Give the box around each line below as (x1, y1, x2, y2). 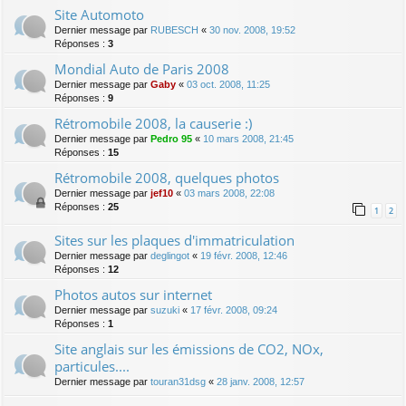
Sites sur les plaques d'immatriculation (54, 230, 295, 249)
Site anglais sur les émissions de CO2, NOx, (54, 339, 324, 358)
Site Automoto (54, 5, 144, 24)
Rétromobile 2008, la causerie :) (54, 113, 252, 132)
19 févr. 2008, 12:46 (200, 249, 287, 261)
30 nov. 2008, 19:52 (209, 24, 295, 35)
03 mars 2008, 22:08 (184, 187, 275, 198)
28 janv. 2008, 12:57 (217, 375, 304, 387)
